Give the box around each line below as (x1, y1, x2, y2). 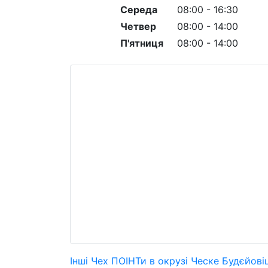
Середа (120, 4, 157, 16)
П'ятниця (120, 37, 163, 49)
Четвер (120, 20, 156, 32)
